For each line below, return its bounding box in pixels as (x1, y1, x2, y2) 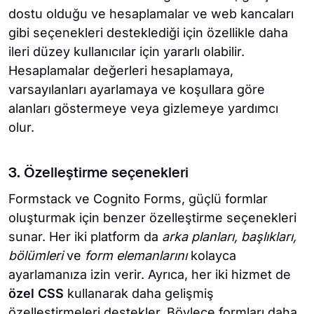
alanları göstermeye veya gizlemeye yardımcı (8, 101, 278, 116)
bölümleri (8, 248, 63, 264)
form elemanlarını (85, 248, 187, 264)
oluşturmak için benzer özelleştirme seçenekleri (8, 210, 296, 226)
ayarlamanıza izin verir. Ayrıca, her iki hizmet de (8, 267, 291, 282)
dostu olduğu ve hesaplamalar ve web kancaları (8, 6, 294, 22)
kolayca (187, 248, 236, 264)
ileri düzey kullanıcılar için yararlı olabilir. (8, 44, 245, 60)
